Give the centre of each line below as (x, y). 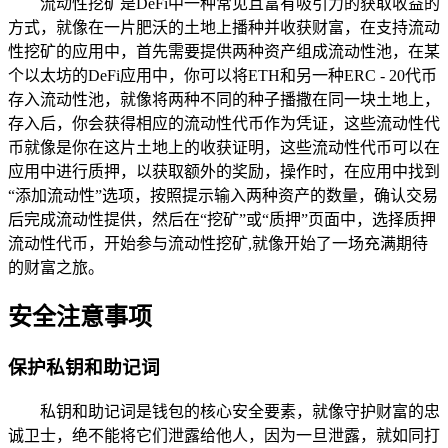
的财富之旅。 (56, 267)
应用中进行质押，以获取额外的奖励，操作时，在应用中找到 (224, 171)
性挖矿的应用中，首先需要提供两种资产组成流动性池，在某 (224, 51)
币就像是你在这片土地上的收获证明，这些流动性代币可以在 (224, 147)
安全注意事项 (80, 317)
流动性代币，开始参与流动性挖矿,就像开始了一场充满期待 (218, 243)
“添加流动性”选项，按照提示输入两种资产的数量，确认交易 (223, 195)
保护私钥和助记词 (84, 368)
